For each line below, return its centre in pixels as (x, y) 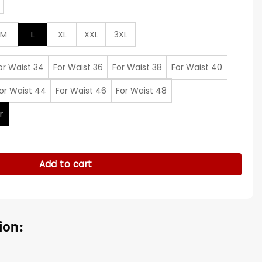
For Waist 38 (137, 67)
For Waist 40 (197, 67)
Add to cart (65, 164)
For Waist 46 (81, 90)
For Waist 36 (78, 67)
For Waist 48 (141, 90)
